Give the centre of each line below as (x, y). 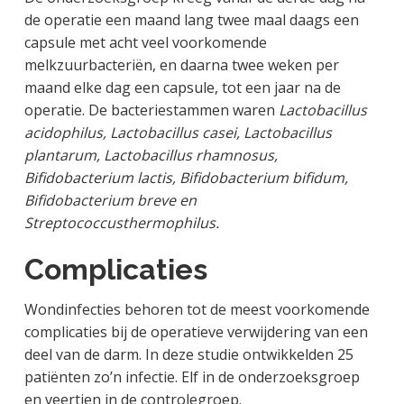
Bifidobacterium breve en (110, 201)
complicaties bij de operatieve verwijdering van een (196, 331)
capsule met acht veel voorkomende (145, 43)
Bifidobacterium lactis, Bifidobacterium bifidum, (186, 178)
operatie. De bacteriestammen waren (151, 110)
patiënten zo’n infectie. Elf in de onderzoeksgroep (192, 376)
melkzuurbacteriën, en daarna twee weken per (181, 65)
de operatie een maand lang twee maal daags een (191, 20)
